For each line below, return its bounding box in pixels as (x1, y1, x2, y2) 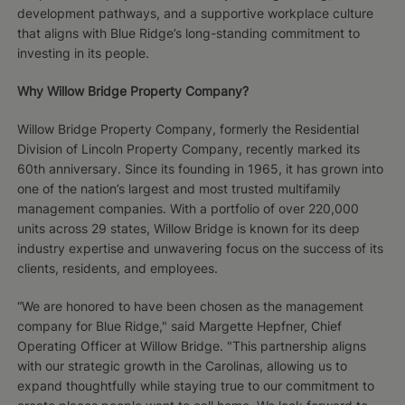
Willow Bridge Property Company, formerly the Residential (16, 120, 359, 137)
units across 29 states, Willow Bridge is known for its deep (16, 220, 360, 236)
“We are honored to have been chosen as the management (16, 297, 363, 314)
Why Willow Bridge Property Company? (16, 82, 249, 99)
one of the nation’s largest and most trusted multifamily (16, 180, 341, 196)
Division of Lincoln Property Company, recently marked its (16, 140, 360, 156)
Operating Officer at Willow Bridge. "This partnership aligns (16, 337, 366, 353)
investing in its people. (16, 44, 149, 61)
